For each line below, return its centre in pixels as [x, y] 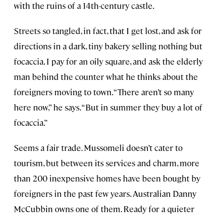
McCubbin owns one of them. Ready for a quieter [104, 209]
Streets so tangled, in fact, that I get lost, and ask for [108, 31]
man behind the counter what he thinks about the [106, 77]
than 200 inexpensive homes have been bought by [107, 178]
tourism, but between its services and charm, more [107, 163]
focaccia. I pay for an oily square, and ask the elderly [108, 61]
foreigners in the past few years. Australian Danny [105, 194]
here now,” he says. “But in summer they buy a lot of [108, 107]
